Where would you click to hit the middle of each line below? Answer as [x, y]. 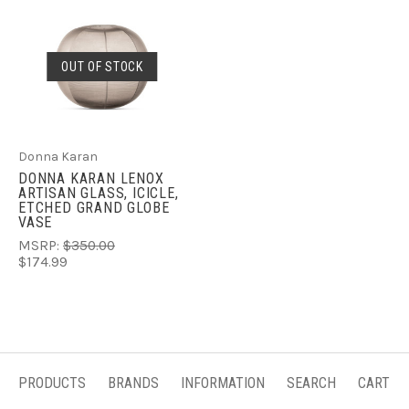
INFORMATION [223, 383]
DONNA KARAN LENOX [91, 179]
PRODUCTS [52, 383]
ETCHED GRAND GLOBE [94, 208]
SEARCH [311, 383]
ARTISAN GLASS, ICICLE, [99, 194]
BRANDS [133, 383]
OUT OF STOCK [102, 67]
